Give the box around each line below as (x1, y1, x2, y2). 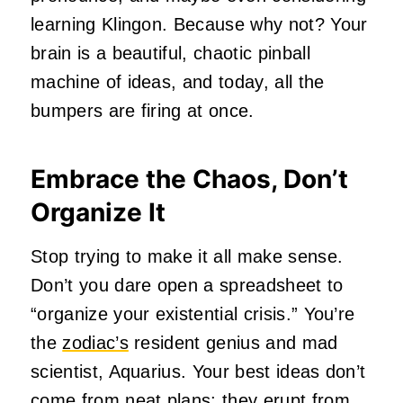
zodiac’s (62, 332, 129, 353)
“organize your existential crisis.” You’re (31, 303, 355, 324)
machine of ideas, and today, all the (31, 71, 325, 92)
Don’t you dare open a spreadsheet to (31, 274, 344, 295)
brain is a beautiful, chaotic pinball (31, 42, 310, 63)
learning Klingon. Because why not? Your (31, 13, 368, 34)
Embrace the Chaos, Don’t (31, 163, 348, 194)
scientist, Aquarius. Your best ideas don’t (31, 361, 366, 381)
